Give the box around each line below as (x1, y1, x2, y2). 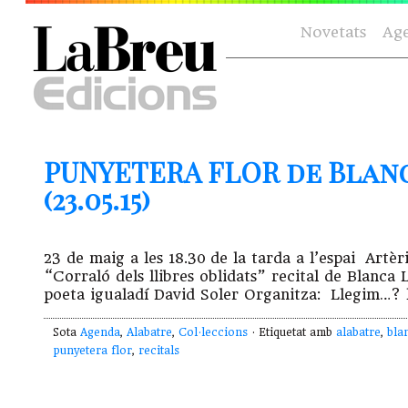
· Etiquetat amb (248, 326, 336, 340)
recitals (138, 344, 179, 358)
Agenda (80, 326, 120, 340)
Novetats (301, 24, 366, 41)
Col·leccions (178, 326, 248, 340)
